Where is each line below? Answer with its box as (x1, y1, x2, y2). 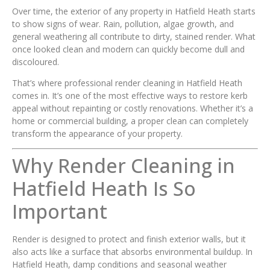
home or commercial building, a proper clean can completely (12, 115, 248, 127)
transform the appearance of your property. (12, 127, 183, 139)
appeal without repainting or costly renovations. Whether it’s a (12, 102, 253, 114)
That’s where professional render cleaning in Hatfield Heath (12, 77, 242, 89)
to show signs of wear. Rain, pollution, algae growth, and (12, 17, 234, 30)
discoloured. (12, 55, 59, 67)
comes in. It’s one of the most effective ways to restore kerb (12, 89, 248, 101)
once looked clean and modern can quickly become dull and (12, 43, 245, 55)
